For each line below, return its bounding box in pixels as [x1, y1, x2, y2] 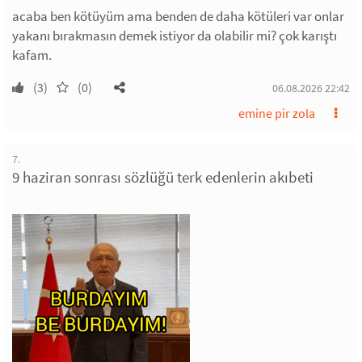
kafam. [12, 46, 52, 65]
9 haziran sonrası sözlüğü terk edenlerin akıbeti [12, 167, 314, 187]
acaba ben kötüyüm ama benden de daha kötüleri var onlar [12, 7, 344, 26]
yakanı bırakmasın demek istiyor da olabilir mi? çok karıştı [12, 27, 337, 45]
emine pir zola [238, 105, 315, 122]
